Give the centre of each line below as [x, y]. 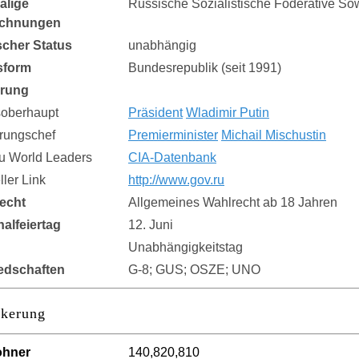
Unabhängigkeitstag [186, 247]
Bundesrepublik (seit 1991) [205, 68]
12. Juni [151, 225]
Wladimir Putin [228, 113]
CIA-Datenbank [172, 157]
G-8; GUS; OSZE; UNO [194, 270]
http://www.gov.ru [176, 180]
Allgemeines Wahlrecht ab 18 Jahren [233, 202]
